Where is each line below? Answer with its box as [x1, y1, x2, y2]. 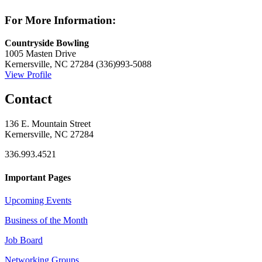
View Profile [5, 69, 51, 80]
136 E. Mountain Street [5, 119, 91, 129]
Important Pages [5, 172, 71, 182]
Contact [5, 91, 52, 107]
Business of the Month [5, 215, 88, 225]
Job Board [5, 235, 43, 245]
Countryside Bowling [5, 37, 89, 48]
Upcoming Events [5, 195, 71, 205]
